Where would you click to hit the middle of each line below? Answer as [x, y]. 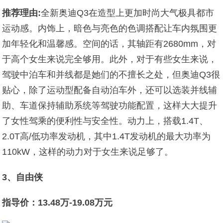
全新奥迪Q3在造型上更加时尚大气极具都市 [128, 13]
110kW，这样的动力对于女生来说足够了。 [88, 152]
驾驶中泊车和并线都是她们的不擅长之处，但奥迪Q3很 [111, 75]
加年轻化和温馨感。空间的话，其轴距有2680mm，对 [109, 44]
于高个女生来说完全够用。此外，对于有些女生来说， [110, 59]
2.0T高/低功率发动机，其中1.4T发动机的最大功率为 [107, 136]
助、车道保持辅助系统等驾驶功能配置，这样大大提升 [110, 106]
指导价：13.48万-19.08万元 [57, 203]
